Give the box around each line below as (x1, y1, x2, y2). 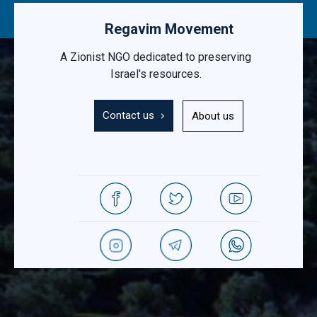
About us (192, 109, 234, 122)
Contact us (103, 109, 154, 122)
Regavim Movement (104, 21, 234, 38)
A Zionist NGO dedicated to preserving (60, 50, 251, 64)
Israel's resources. (110, 67, 202, 81)
